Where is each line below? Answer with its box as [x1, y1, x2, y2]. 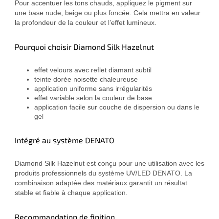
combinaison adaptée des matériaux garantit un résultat [15, 179, 187, 187]
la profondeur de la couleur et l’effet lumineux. [15, 19, 156, 27]
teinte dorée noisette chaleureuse [34, 75, 138, 84]
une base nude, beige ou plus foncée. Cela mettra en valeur [15, 9, 200, 17]
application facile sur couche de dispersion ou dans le [34, 103, 199, 111]
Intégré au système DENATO [15, 135, 114, 145]
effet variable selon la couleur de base [34, 94, 152, 102]
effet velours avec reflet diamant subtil [34, 66, 152, 74]
